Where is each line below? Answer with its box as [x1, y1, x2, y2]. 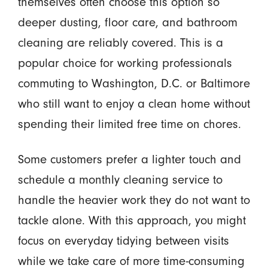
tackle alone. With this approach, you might [17, 213, 246, 228]
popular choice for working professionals [17, 56, 232, 71]
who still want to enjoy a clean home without [17, 96, 250, 111]
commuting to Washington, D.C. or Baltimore [17, 76, 250, 91]
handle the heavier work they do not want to [17, 193, 250, 208]
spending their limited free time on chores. [17, 117, 241, 132]
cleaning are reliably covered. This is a [17, 35, 223, 50]
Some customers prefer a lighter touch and [17, 152, 241, 167]
